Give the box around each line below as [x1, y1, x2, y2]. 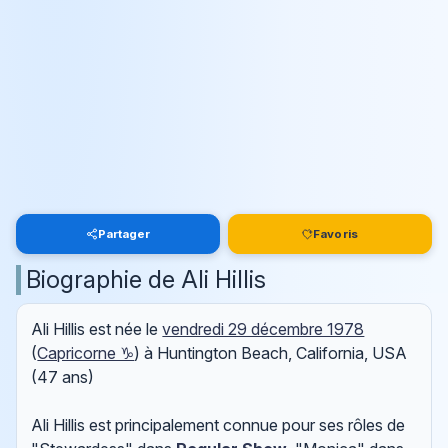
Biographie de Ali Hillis [26, 264, 266, 294]
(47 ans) [31, 367, 95, 388]
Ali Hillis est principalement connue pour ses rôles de [31, 415, 406, 436]
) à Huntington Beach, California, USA [134, 343, 408, 364]
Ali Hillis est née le [31, 319, 163, 340]
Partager [97, 226, 151, 241]
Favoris [313, 226, 358, 241]
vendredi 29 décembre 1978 [162, 319, 365, 340]
